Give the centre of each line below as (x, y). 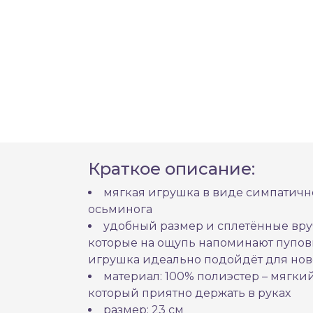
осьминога (120, 210)
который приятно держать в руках (189, 293)
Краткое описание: (172, 169)
